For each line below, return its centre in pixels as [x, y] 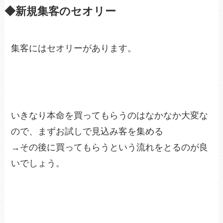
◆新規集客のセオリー [60, 11]
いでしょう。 [38, 164]
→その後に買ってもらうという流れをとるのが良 [110, 148]
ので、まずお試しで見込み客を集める [87, 132]
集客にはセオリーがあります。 [74, 48]
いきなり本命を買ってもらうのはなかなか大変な [110, 116]
